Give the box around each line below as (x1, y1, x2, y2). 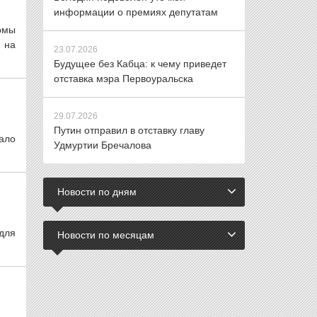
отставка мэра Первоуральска (54, 73, 193, 84)
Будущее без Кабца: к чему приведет (54, 58, 226, 69)
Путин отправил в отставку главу (54, 125, 204, 136)
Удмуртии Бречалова (54, 139, 151, 151)
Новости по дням (57, 186, 137, 197)
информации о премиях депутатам (54, 6, 218, 18)
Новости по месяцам (57, 229, 154, 241)
